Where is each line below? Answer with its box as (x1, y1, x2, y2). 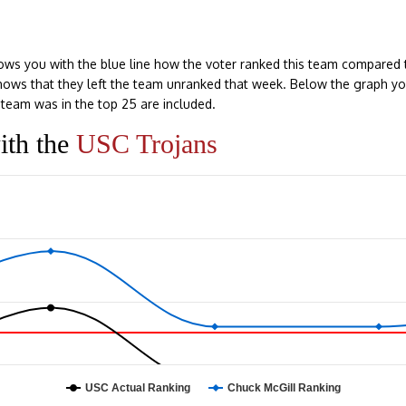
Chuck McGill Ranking (227, 381, 341, 394)
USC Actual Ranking (85, 381, 190, 394)
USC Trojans (76, 129, 217, 159)
